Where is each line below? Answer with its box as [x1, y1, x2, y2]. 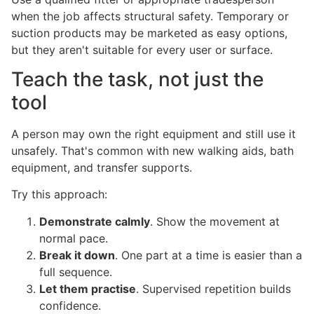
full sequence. [39, 264, 112, 279]
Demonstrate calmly [39, 214, 150, 228]
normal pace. [39, 231, 108, 245]
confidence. [39, 298, 101, 313]
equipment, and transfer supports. [11, 160, 192, 175]
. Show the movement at [150, 214, 280, 228]
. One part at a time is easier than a [115, 247, 302, 262]
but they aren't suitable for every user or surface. [11, 42, 273, 57]
